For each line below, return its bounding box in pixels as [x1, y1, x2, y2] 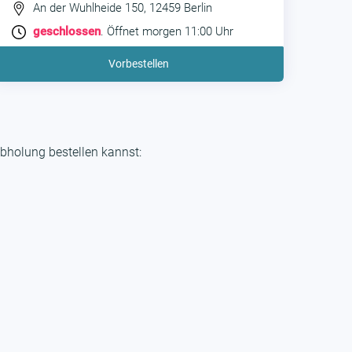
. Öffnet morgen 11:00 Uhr [101, 24, 233, 39]
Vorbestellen [108, 57, 169, 71]
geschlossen [33, 24, 101, 39]
